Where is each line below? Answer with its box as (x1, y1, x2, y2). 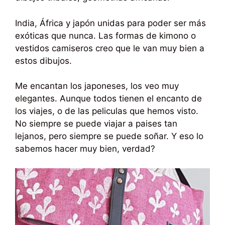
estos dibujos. (15, 55, 72, 66)
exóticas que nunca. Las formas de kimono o (15, 30, 196, 41)
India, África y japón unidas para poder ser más (15, 18, 206, 28)
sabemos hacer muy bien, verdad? (15, 144, 155, 154)
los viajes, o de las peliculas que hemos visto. (15, 106, 198, 117)
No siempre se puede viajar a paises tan (15, 119, 177, 129)
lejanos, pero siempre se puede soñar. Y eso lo (15, 131, 203, 142)
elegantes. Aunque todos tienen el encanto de (15, 93, 202, 104)
